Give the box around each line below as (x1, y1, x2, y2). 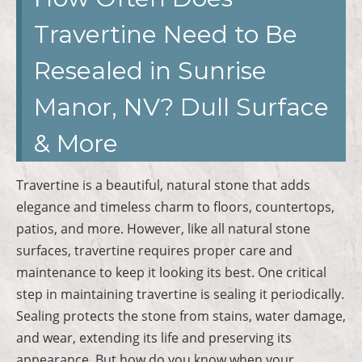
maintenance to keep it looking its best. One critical (16, 263, 326, 281)
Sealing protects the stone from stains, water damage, (16, 306, 346, 325)
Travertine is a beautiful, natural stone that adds (16, 175, 310, 194)
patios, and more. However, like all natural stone (16, 219, 310, 238)
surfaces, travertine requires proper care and (16, 241, 293, 259)
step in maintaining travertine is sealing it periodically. (16, 284, 344, 303)
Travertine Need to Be (34, 19, 297, 49)
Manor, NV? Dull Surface (34, 91, 329, 122)
